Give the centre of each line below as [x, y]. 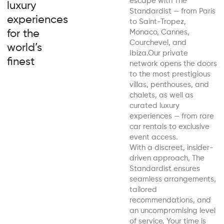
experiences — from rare [172, 116]
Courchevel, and [158, 43]
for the [23, 34]
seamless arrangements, [173, 179]
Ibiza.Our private [159, 53]
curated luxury [154, 106]
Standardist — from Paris [172, 11]
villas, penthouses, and [169, 85]
